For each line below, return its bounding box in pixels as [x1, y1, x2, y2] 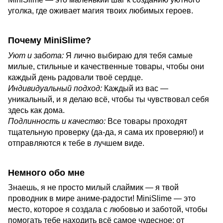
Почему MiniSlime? [8, 35, 91, 46]
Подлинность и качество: [8, 116, 106, 125]
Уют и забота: [8, 51, 64, 60]
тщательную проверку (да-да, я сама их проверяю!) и [8, 127, 204, 136]
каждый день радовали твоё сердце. [8, 73, 143, 82]
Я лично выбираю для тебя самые [64, 51, 193, 60]
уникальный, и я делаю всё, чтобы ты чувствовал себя [8, 95, 209, 104]
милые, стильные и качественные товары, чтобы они [8, 62, 204, 71]
